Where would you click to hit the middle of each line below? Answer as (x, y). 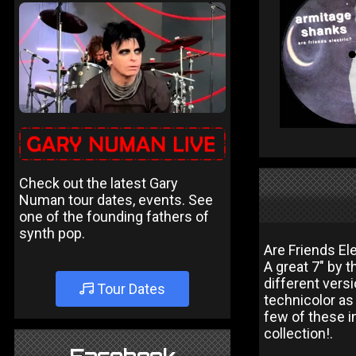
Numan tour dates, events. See (116, 199)
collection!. (298, 333)
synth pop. (52, 233)
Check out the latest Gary (99, 183)
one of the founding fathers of (114, 216)
